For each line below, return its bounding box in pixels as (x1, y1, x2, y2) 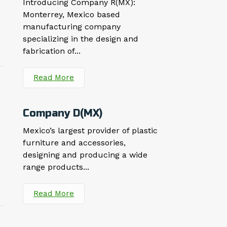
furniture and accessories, (23, 138, 126, 148)
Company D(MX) (23, 107, 103, 120)
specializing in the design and (23, 34, 139, 44)
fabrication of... (23, 46, 81, 56)
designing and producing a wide (23, 150, 148, 160)
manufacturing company (23, 22, 121, 32)
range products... (23, 162, 90, 172)
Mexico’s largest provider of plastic (23, 126, 158, 136)
